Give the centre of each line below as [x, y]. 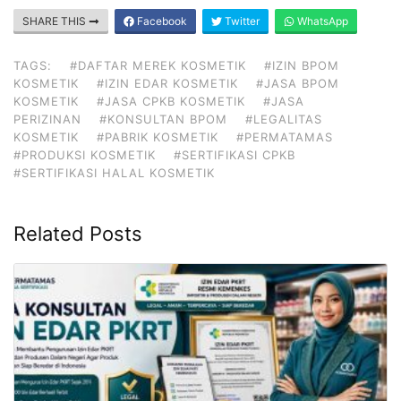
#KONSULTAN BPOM [163, 119]
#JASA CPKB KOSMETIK [171, 101]
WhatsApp [321, 21]
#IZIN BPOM [302, 65]
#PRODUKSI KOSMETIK [85, 154]
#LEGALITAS [284, 119]
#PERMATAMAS [285, 137]
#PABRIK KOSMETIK [158, 137]
